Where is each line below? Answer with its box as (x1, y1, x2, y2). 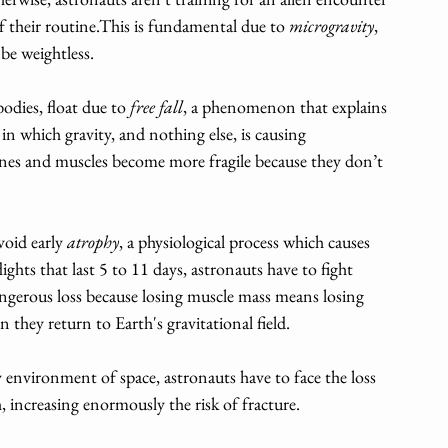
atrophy (67, 229, 119, 253)
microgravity (289, 13, 374, 37)
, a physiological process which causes (119, 229, 374, 253)
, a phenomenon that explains (183, 94, 391, 118)
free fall (130, 94, 183, 118)
